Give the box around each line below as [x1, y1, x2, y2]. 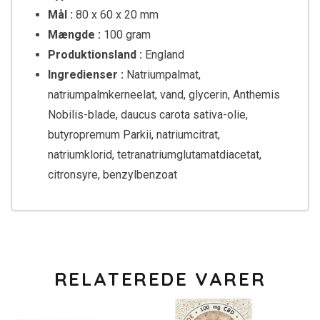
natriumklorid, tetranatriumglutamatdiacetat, [48, 148, 261, 162]
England [142, 48, 184, 62]
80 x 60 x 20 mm [73, 8, 159, 22]
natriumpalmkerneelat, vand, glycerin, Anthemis [48, 88, 280, 102]
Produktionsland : [48, 48, 142, 62]
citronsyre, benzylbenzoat [48, 168, 177, 182]
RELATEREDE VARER [54, 267, 266, 291]
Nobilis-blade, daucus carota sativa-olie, [48, 108, 248, 122]
